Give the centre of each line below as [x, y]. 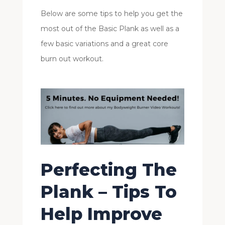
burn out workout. [72, 59]
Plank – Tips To [108, 192]
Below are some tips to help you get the [111, 13]
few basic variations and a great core [104, 43]
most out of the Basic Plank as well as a [110, 28]
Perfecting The [108, 170]
